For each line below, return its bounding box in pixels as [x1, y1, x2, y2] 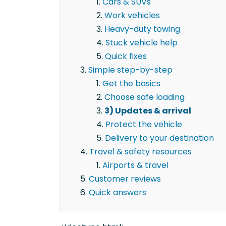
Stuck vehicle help [105, 37, 178, 49]
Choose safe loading [104, 91, 185, 103]
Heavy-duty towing [104, 23, 180, 35]
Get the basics [102, 78, 160, 90]
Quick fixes [105, 50, 147, 63]
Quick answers [89, 187, 146, 199]
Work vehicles [104, 10, 160, 22]
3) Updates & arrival [104, 105, 191, 117]
